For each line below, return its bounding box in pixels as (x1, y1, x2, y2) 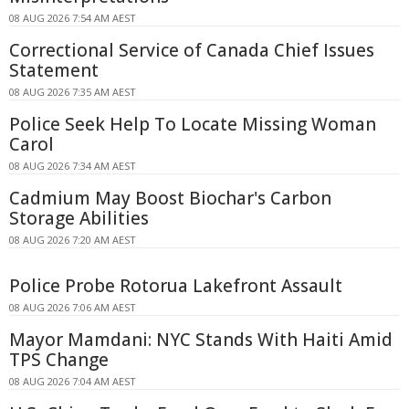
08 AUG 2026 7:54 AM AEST (9, 11, 136, 26)
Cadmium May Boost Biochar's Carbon (9, 186, 331, 211)
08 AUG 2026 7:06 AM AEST (9, 300, 136, 315)
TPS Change (9, 348, 109, 372)
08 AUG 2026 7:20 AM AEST (9, 233, 136, 247)
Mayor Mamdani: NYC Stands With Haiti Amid (9, 328, 393, 352)
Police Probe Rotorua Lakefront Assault (9, 274, 342, 299)
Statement (9, 58, 99, 83)
